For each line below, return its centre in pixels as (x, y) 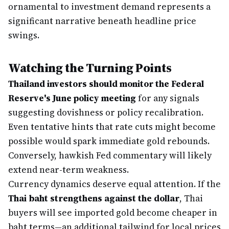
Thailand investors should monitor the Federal (106, 84)
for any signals (168, 98)
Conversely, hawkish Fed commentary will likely (110, 155)
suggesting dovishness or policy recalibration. (106, 112)
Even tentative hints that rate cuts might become (112, 127)
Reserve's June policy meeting (72, 98)
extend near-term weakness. (68, 170)
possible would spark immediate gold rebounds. (109, 141)
